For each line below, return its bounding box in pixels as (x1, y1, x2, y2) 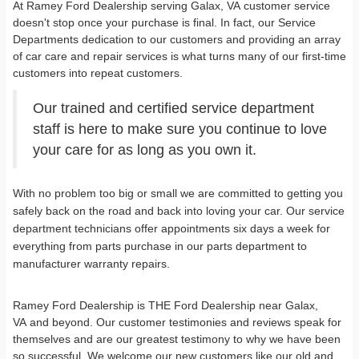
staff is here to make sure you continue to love (33, 120, 327, 137)
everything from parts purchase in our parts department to (13, 239, 307, 252)
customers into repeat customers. (13, 66, 183, 79)
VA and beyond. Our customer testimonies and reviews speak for (13, 315, 341, 329)
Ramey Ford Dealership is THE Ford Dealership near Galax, (13, 298, 318, 312)
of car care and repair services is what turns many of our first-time (13, 49, 346, 63)
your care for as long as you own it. (33, 141, 256, 158)
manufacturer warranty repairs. (13, 256, 170, 270)
